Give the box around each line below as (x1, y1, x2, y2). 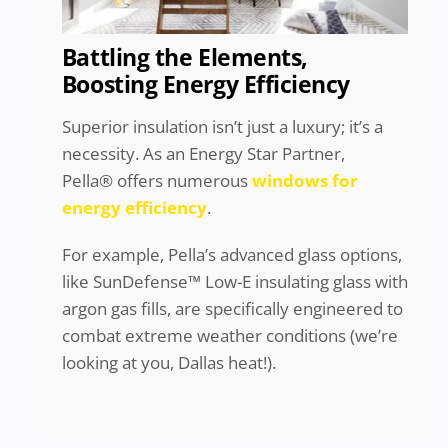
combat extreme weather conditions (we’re (61, 324, 398, 348)
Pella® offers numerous (61, 169, 252, 193)
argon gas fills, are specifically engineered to (61, 297, 403, 321)
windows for (251, 169, 358, 193)
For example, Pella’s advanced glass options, (61, 243, 402, 267)
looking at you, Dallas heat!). (61, 351, 280, 375)
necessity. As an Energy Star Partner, (61, 142, 345, 166)
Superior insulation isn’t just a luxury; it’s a (61, 115, 383, 139)
